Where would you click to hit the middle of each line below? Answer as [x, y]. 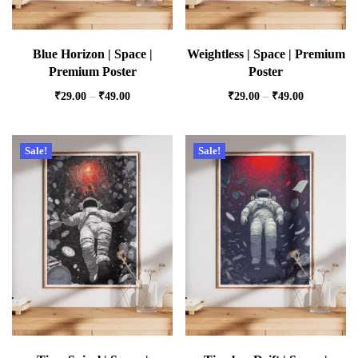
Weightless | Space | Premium [266, 54]
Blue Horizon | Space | [92, 54]
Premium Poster [92, 71]
